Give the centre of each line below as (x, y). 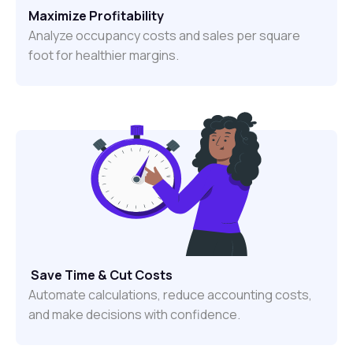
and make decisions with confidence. (134, 315)
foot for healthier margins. (104, 56)
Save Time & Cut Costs (100, 275)
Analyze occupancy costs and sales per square (164, 36)
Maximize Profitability (96, 16)
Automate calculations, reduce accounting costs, (170, 295)
